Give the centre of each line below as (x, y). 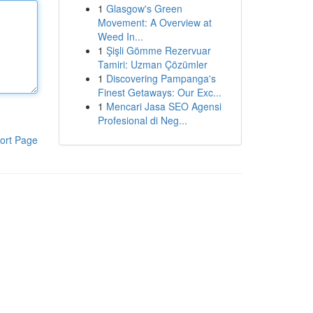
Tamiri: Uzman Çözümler (152, 64)
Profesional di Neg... (142, 120)
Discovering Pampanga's (161, 78)
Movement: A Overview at (154, 22)
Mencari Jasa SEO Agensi (163, 106)
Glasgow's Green (144, 8)
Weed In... (120, 36)
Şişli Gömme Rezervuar (158, 50)
